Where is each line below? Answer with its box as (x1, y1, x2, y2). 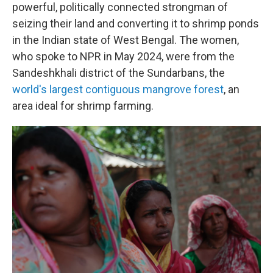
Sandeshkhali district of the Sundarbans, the (12, 66, 225, 79)
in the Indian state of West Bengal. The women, (12, 34, 239, 46)
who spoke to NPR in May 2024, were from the (12, 50, 235, 63)
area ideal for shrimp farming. (12, 99, 154, 112)
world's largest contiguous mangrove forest (12, 83, 224, 96)
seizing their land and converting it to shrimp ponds (12, 17, 259, 30)
